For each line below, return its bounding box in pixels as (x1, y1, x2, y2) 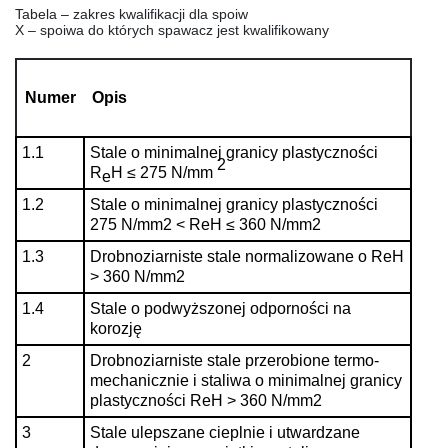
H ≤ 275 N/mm (111, 163, 217, 181)
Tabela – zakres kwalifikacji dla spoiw (15, 5, 248, 22)
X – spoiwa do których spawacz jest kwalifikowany (15, 21, 329, 38)
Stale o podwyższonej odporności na (90, 299, 351, 317)
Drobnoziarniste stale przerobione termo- (90, 351, 379, 369)
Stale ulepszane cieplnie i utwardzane (90, 423, 360, 441)
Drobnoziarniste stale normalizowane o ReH (90, 247, 404, 265)
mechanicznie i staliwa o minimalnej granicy (90, 371, 402, 389)
